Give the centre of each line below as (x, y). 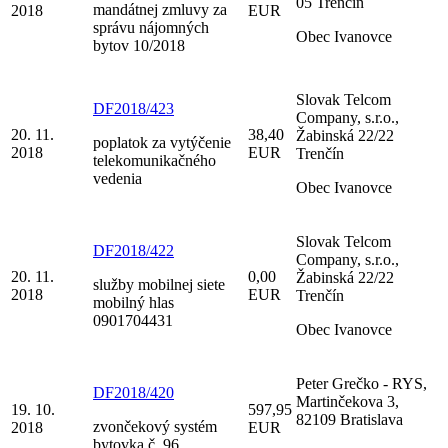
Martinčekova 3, (347, 401)
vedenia (117, 178)
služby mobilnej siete (159, 284)
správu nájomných (151, 27)
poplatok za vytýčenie (162, 142)
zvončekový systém (155, 426)
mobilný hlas (133, 302)
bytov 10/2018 (139, 45)
